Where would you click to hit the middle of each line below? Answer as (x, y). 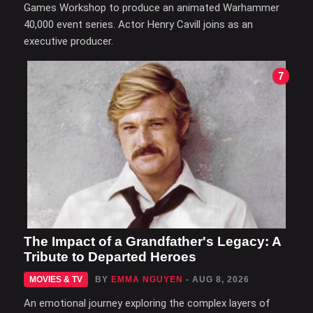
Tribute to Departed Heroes (110, 256)
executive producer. (68, 41)
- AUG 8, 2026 (218, 279)
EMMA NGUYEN (147, 279)
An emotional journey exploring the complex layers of (147, 303)
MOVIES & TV (56, 279)
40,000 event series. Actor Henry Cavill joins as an (138, 24)
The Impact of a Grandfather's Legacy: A (152, 241)
